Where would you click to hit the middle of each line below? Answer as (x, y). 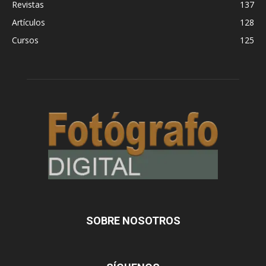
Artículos (28, 22)
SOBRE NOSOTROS (133, 220)
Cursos (25, 40)
